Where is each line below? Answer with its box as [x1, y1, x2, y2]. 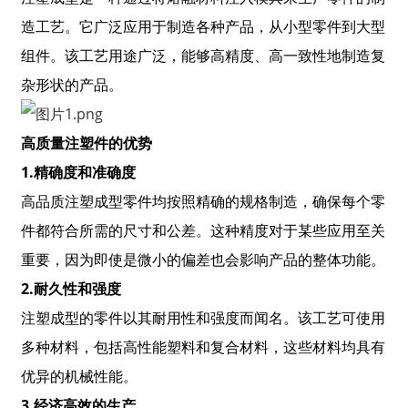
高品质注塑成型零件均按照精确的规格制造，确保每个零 [20, 191, 385, 212]
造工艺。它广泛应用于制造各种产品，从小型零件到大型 [20, 16, 385, 37]
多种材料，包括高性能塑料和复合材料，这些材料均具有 [20, 337, 385, 358]
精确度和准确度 [33, 162, 136, 183]
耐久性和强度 [33, 279, 121, 300]
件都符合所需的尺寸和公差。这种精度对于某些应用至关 [20, 220, 385, 241]
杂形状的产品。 [20, 75, 123, 96]
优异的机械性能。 [20, 366, 138, 387]
